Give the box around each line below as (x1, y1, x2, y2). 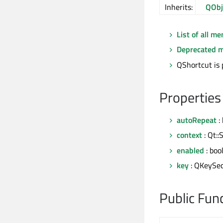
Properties (159, 86, 221, 108)
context (177, 129, 202, 141)
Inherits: (165, 1, 193, 13)
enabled (177, 144, 204, 156)
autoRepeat (177, 113, 217, 126)
